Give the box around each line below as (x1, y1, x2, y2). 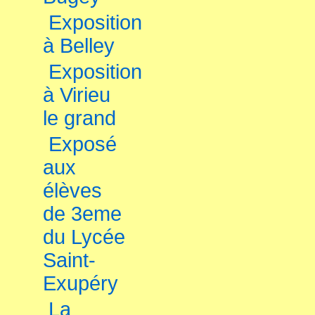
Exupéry (43, 272, 118, 295)
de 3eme (43, 202, 122, 225)
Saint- (43, 249, 96, 271)
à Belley (43, 34, 115, 57)
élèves (43, 179, 102, 202)
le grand (43, 107, 116, 129)
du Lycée (43, 226, 125, 248)
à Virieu (43, 84, 110, 106)
